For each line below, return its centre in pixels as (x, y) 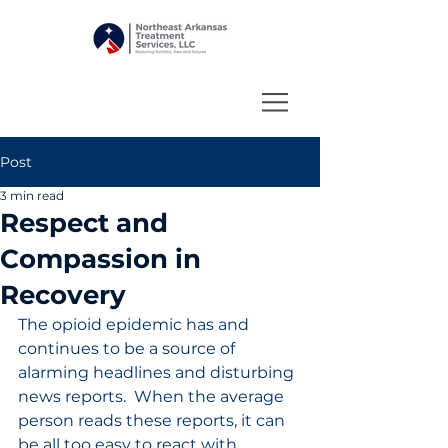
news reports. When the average (153, 396)
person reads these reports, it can (153, 420)
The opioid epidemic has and (135, 324)
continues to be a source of (128, 348)
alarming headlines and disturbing (158, 372)
